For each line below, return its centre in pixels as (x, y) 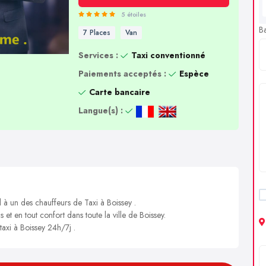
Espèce (194, 74)
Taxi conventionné (168, 55)
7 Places (96, 33)
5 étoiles (133, 14)
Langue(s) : (100, 110)
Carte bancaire (119, 92)
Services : (98, 55)
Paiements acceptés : (122, 74)
